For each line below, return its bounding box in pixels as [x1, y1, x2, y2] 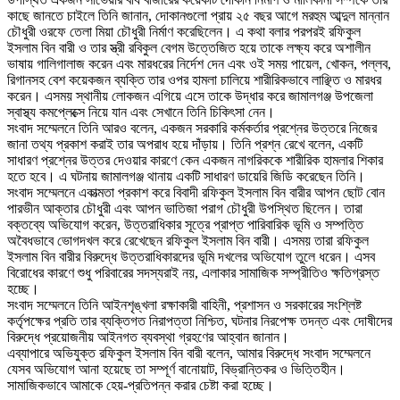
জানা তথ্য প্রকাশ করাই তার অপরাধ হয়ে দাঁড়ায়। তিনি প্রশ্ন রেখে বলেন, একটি [7, 136, 362, 152]
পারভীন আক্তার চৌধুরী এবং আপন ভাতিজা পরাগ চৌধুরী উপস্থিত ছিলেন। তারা [7, 200, 362, 216]
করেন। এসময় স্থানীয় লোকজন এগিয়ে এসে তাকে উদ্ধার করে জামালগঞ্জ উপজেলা [7, 87, 373, 104]
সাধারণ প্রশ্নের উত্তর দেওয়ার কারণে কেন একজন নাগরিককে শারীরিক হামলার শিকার [7, 152, 383, 168]
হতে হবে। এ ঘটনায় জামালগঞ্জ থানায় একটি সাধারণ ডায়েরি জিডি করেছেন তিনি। [7, 168, 365, 184]
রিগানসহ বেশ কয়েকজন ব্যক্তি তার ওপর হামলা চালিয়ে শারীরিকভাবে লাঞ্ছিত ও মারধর [7, 71, 381, 87]
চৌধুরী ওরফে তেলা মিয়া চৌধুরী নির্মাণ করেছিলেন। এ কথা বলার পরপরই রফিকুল [7, 23, 361, 39]
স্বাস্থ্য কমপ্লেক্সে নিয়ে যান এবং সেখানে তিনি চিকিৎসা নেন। [7, 104, 275, 120]
